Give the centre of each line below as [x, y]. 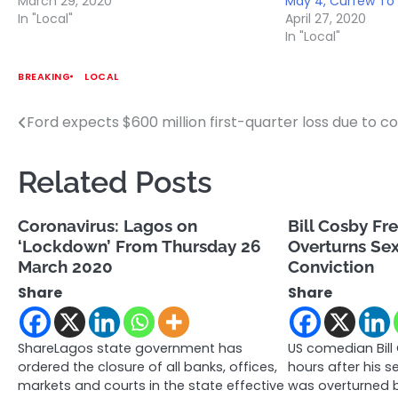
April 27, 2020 [326, 18]
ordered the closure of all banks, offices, [147, 366]
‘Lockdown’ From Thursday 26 [139, 246]
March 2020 [65, 266]
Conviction [331, 266]
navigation [71, 158]
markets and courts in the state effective [151, 385]
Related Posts [115, 182]
